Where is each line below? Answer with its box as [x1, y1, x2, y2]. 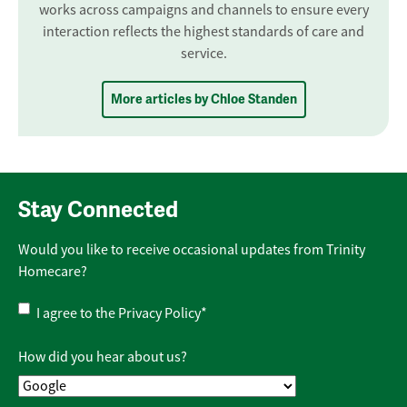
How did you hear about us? [18, 348, 187, 367]
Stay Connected [18, 196, 178, 224]
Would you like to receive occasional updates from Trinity [18, 241, 365, 260]
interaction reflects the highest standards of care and [43, 23, 364, 42]
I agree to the [36, 304, 118, 323]
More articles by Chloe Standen [110, 92, 297, 108]
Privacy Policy [118, 304, 201, 323]
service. [180, 45, 227, 64]
